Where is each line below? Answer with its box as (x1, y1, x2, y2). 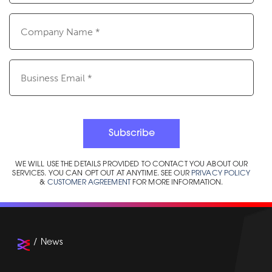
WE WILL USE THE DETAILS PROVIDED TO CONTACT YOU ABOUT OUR (15, 161, 248, 169)
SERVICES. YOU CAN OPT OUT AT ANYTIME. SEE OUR (12, 170, 191, 178)
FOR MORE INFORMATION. (130, 179, 223, 187)
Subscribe (108, 129, 155, 139)
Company (8, 14, 52, 26)
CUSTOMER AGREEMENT (47, 179, 131, 187)
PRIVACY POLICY (191, 170, 251, 178)
